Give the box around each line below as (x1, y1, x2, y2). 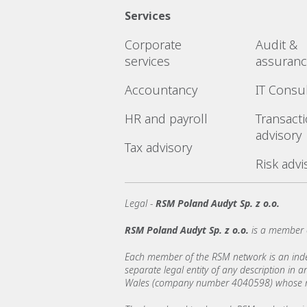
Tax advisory (125, 138, 192, 156)
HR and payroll (125, 110, 208, 127)
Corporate (125, 36, 182, 53)
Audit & (255, 36, 297, 53)
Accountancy (125, 81, 197, 98)
